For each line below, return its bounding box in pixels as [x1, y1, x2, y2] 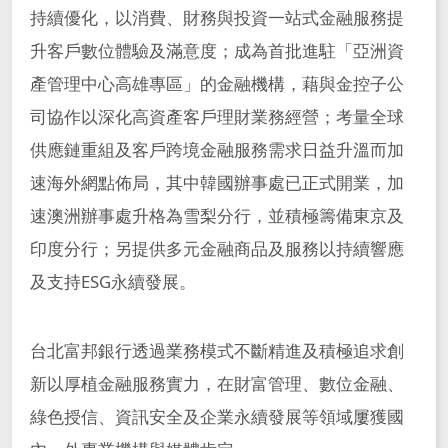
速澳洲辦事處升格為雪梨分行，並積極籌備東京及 [29, 204, 404, 228]
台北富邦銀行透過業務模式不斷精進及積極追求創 [29, 339, 404, 362]
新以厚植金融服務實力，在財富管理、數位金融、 [29, 372, 404, 395]
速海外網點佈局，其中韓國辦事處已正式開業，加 [29, 171, 404, 195]
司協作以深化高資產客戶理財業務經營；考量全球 [29, 105, 404, 129]
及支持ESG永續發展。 [29, 270, 196, 294]
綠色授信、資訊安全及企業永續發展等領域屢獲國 [29, 405, 404, 428]
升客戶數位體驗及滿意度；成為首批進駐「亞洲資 [29, 39, 404, 63]
